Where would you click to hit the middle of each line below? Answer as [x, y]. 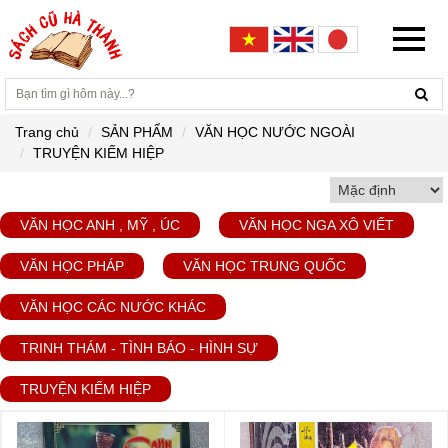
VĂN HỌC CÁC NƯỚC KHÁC [113, 307]
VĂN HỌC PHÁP [72, 266]
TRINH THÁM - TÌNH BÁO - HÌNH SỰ [139, 348]
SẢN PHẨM [137, 132]
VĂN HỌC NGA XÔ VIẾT [316, 225]
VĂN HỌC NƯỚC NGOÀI [275, 132]
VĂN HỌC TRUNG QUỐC [264, 266]
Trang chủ [47, 132]
